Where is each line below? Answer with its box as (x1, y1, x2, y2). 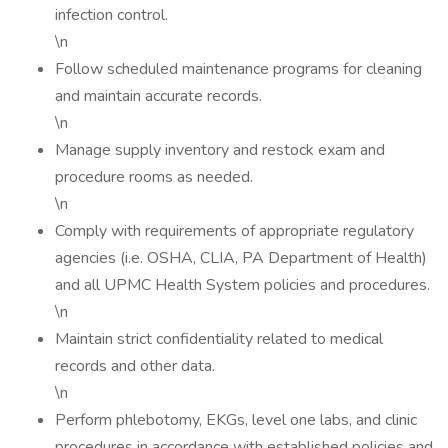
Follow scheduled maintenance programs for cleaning (55, 58, 422, 80)
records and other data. (55, 355, 215, 377)
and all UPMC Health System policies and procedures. (55, 274, 430, 296)
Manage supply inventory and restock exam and (55, 139, 385, 161)
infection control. (55, 4, 168, 26)
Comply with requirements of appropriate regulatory (55, 220, 414, 242)
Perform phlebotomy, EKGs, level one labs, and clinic (55, 409, 417, 431)
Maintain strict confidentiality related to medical (55, 328, 383, 350)
